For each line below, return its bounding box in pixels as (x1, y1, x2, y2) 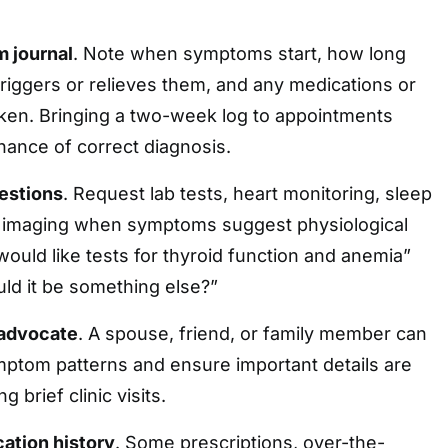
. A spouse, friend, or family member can (78, 323, 427, 344)
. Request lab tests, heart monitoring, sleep (63, 183, 432, 204)
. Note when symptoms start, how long (73, 43, 406, 64)
